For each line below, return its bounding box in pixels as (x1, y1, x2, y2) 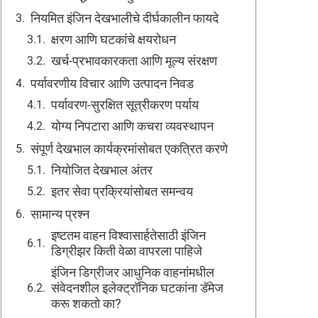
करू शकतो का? (51, 296, 121, 311)
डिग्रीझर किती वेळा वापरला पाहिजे (51, 243, 202, 258)
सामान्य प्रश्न (31, 207, 89, 221)
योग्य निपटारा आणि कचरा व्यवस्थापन (51, 119, 214, 133)
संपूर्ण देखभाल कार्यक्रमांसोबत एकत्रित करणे (31, 141, 228, 156)
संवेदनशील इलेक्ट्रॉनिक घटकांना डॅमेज (51, 280, 224, 295)
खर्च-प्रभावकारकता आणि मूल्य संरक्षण (51, 53, 217, 68)
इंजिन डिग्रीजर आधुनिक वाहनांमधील (51, 265, 214, 280)
